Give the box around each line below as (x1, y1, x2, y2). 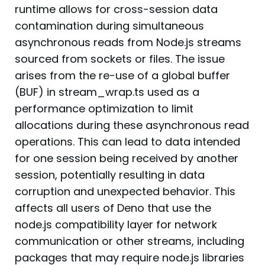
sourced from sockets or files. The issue (15, 51, 225, 66)
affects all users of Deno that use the (15, 201, 211, 215)
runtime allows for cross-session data (15, 2, 218, 17)
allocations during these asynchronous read (15, 118, 249, 132)
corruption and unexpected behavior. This (15, 184, 235, 199)
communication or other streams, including (15, 234, 244, 248)
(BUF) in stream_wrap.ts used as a (15, 85, 199, 99)
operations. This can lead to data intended (15, 134, 240, 149)
